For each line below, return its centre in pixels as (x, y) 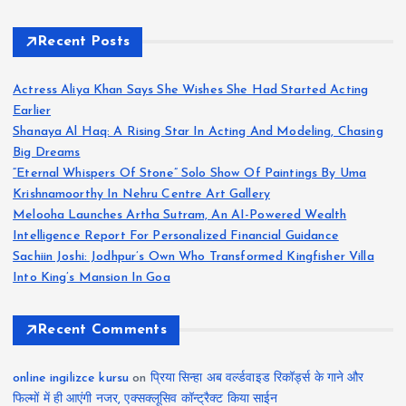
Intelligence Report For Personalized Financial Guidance (176, 236)
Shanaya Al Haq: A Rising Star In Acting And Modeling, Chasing (198, 131)
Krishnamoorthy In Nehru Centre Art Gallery (141, 194)
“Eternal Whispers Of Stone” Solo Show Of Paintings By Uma (190, 173)
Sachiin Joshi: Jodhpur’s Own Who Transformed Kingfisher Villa (193, 256)
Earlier (32, 111)
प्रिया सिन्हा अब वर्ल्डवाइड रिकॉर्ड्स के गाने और (257, 378)
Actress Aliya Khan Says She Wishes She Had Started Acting (191, 90)
